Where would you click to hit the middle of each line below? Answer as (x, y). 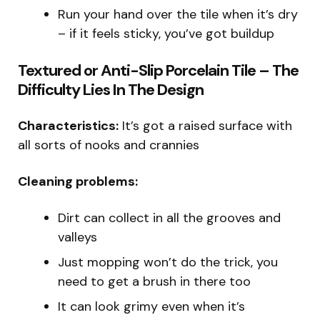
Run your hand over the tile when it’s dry (178, 15)
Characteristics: (68, 126)
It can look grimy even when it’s (151, 307)
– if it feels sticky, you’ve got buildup (166, 34)
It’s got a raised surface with (205, 126)
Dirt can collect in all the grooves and (169, 218)
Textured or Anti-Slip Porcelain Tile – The (158, 71)
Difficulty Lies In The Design (111, 90)
